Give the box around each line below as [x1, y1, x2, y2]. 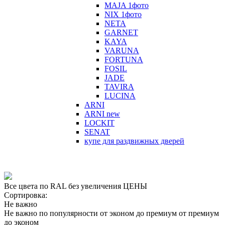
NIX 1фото [104, 10, 142, 19]
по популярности [39, 208, 100, 217]
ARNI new [84, 109, 120, 118]
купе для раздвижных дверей [84, 136, 184, 145]
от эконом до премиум [100, 208, 177, 217]
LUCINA [104, 91, 136, 100]
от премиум [179, 208, 219, 217]
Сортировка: [4, 190, 47, 199]
